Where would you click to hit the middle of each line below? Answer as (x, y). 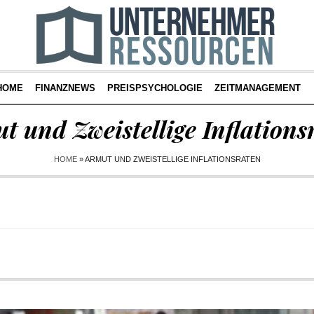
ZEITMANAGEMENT (257, 88)
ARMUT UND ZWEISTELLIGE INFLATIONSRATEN (172, 159)
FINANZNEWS (65, 88)
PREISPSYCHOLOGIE (155, 88)
